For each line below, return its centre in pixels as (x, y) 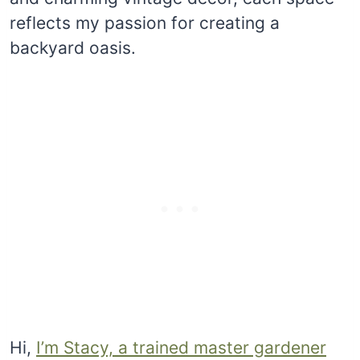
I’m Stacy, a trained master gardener (181, 347)
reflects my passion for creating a (145, 22)
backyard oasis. (73, 47)
